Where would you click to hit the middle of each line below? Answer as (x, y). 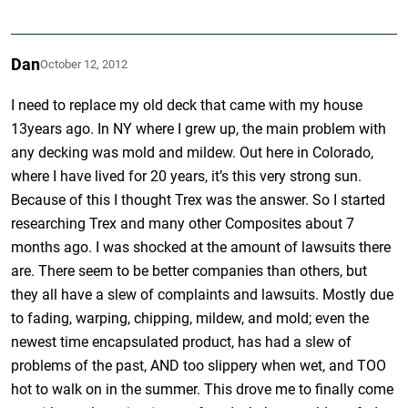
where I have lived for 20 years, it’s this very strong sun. (187, 176)
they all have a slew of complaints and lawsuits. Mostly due (203, 294)
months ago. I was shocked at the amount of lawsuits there (201, 247)
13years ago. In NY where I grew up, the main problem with (199, 128)
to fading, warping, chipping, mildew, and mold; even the (190, 318)
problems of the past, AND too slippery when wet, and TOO (199, 365)
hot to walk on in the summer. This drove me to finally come (203, 389)
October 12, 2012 (84, 64)
